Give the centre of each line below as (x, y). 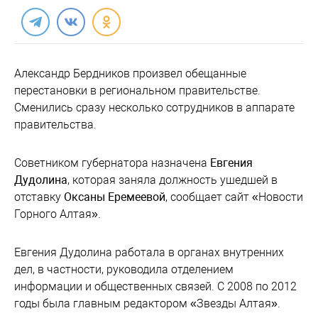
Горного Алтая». (57, 214)
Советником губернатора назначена (112, 163)
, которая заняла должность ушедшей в (172, 180)
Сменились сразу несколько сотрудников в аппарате (154, 108)
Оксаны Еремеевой (115, 197)
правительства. (55, 125)
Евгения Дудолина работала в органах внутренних (149, 252)
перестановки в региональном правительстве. (137, 91)
